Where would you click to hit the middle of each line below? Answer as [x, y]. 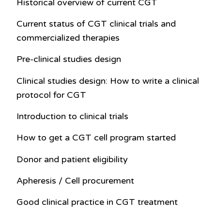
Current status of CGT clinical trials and [96, 24]
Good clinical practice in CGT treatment [97, 202]
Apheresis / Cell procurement [75, 180]
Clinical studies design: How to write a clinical [108, 81]
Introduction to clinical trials [72, 116]
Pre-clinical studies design [69, 59]
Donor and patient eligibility [72, 159]
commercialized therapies [68, 38]
